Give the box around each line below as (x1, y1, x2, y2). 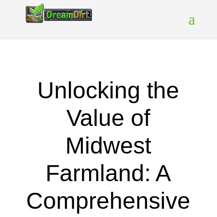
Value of (66, 105, 151, 131)
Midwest (65, 133, 152, 158)
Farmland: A (46, 160, 171, 186)
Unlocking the (37, 77, 180, 103)
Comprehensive (26, 188, 191, 214)
